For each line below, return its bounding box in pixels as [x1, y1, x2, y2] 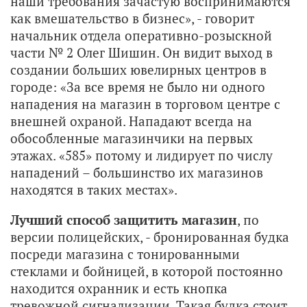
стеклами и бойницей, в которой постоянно [10, 262, 283, 280]
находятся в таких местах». [10, 180, 177, 198]
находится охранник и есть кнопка [10, 279, 228, 297]
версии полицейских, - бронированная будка [10, 228, 289, 245]
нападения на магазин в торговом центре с [10, 95, 280, 112]
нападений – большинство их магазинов [10, 163, 263, 181]
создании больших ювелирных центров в [10, 60, 267, 78]
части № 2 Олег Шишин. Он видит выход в [10, 43, 273, 61]
